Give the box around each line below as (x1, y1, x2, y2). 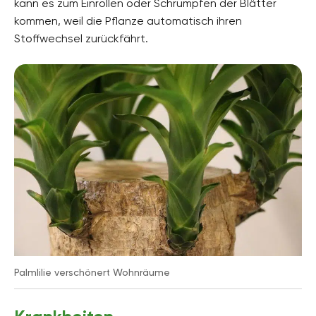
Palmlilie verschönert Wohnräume (14, 266, 170, 278)
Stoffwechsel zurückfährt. (14, 31, 148, 45)
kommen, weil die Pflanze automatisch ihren (14, 13, 242, 28)
